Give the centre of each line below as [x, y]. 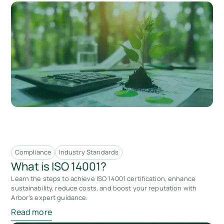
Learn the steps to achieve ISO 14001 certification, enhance [103, 179]
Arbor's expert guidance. [49, 198]
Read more [31, 212]
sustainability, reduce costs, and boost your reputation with [104, 188]
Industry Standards [89, 152]
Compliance [33, 152]
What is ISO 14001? [59, 166]
